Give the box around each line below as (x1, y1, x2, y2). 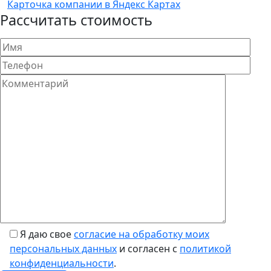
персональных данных (10, 241, 117, 255)
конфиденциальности (10, 256, 114, 270)
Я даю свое (20, 227, 74, 241)
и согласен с (117, 241, 180, 255)
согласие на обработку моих (74, 227, 209, 241)
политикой (180, 241, 231, 255)
